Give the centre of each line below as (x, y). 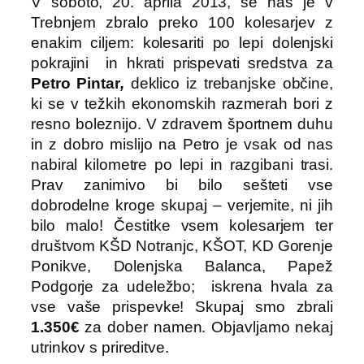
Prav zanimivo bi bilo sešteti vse (182, 184)
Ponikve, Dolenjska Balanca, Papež (182, 266)
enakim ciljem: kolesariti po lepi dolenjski (182, 42)
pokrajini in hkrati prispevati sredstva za (182, 63)
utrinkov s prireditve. (100, 347)
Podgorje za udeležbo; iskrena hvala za (182, 286)
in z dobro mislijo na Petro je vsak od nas (182, 144)
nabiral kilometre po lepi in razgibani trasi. (182, 164)
